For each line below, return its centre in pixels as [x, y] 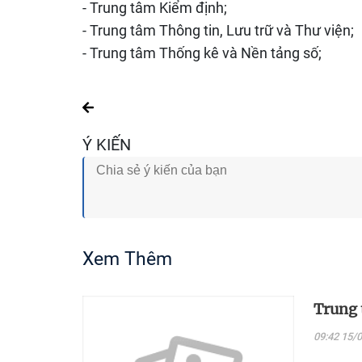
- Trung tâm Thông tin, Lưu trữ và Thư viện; [218, 30]
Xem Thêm [127, 259]
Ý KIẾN [107, 145]
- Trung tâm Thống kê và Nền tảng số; [202, 53]
